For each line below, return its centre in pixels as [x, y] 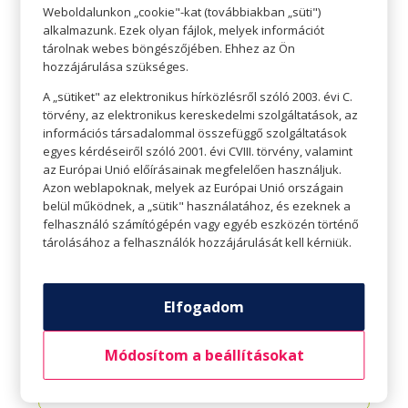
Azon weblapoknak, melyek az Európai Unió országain [194, 187]
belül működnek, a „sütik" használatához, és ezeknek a [197, 205]
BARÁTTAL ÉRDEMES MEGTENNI [204, 385]
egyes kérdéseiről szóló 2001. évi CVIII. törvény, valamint [198, 151]
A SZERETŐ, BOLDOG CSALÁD [204, 29]
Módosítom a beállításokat [204, 355]
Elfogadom [204, 306]
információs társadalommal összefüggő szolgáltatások [195, 133]
